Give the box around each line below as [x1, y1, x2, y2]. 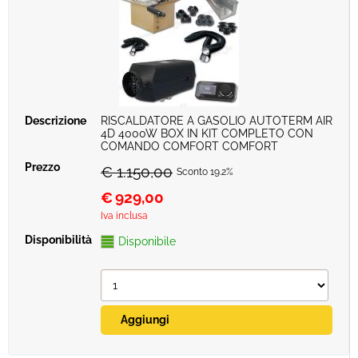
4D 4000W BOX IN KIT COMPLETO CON [101, 127, 313, 140]
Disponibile [118, 235, 176, 248]
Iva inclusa [101, 210, 148, 221]
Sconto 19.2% [177, 166, 233, 177]
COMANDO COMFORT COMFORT [101, 140, 278, 153]
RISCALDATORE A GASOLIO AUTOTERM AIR [101, 114, 332, 127]
